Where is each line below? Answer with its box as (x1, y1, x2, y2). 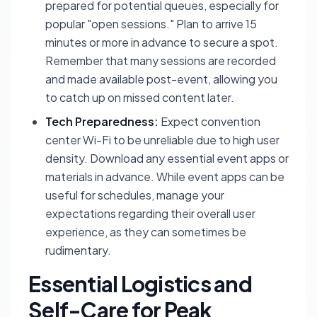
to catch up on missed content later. (45, 90, 234, 105)
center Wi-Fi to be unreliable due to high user (45, 132, 279, 147)
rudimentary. (45, 243, 111, 258)
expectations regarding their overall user (45, 206, 255, 221)
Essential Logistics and (28, 270, 252, 297)
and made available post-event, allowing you (45, 71, 277, 86)
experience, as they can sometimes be (45, 224, 246, 239)
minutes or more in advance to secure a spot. (45, 35, 278, 50)
